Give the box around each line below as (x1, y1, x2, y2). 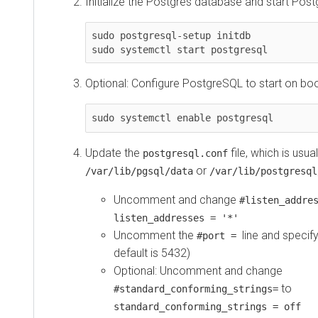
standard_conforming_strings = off (114, 300, 301, 312)
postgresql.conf (143, 147, 228, 159)
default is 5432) (114, 246, 190, 260)
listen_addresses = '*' (114, 212, 238, 224)
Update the (85, 146, 143, 160)
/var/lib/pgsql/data (85, 165, 193, 177)
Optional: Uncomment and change (114, 263, 283, 278)
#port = (197, 229, 242, 241)
